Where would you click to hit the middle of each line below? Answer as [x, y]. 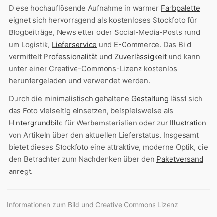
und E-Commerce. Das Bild [144, 44]
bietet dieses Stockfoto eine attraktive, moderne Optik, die [108, 147]
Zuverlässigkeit [140, 56]
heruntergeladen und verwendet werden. [79, 80]
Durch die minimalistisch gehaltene [70, 98]
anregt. [21, 171]
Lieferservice [74, 44]
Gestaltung [150, 98]
